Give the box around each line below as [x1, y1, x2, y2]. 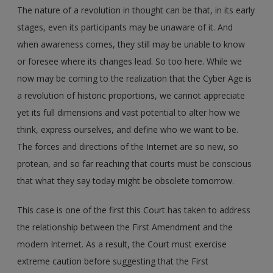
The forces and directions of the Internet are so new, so [17, 140, 239, 152]
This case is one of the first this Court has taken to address [17, 204, 251, 216]
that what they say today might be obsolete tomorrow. [17, 174, 235, 186]
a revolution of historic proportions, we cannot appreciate [17, 89, 246, 101]
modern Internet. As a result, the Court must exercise [17, 238, 227, 250]
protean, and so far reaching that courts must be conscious [17, 157, 252, 169]
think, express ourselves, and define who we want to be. [17, 123, 239, 135]
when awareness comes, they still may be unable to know [17, 38, 246, 50]
